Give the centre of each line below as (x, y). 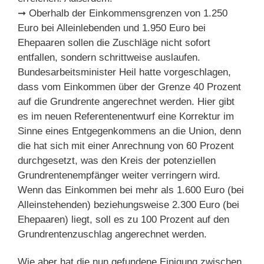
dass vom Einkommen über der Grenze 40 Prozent (129, 87)
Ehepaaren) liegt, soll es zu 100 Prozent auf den (123, 220)
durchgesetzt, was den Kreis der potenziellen (117, 161)
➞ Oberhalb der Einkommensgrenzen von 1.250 (123, 14)
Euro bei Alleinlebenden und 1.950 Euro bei (112, 28)
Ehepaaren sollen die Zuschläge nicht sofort (114, 43)
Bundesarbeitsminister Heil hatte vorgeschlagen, (124, 72)
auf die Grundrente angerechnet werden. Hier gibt (126, 102)
